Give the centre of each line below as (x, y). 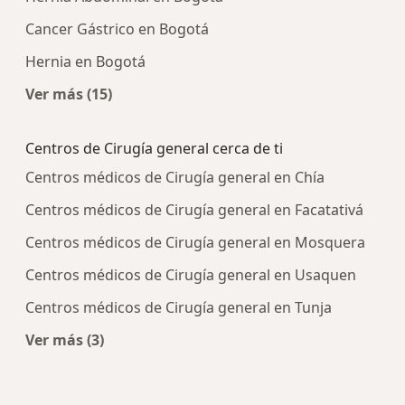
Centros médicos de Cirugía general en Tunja (179, 307)
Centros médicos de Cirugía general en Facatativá (194, 209)
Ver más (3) (65, 339)
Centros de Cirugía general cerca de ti (154, 148)
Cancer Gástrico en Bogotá (117, 28)
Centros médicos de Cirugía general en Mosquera (195, 242)
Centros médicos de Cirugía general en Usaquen (191, 274)
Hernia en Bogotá (85, 61)
